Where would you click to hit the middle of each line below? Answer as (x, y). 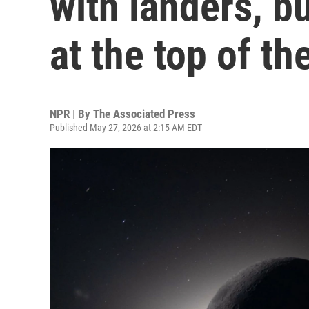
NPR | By (71, 114)
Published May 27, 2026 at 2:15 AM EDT (126, 128)
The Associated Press (144, 114)
